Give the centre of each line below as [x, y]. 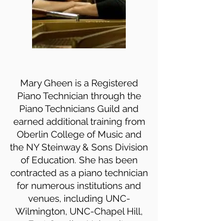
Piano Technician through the [79, 96]
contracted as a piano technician [79, 173]
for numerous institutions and [79, 185]
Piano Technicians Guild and [79, 109]
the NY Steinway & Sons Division [79, 147]
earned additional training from [79, 121]
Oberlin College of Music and [79, 134]
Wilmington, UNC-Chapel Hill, [79, 211]
